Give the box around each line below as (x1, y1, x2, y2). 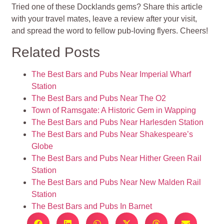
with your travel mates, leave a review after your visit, (11, 14, 197, 23)
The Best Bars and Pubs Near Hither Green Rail (31, 154, 202, 163)
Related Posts (11, 44, 100, 60)
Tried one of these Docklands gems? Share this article (11, 2, 203, 11)
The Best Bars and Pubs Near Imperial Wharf (31, 70, 191, 79)
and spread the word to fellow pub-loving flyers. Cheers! (11, 26, 208, 35)
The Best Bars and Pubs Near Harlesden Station (31, 118, 204, 127)
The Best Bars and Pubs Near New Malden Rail (31, 178, 201, 187)
